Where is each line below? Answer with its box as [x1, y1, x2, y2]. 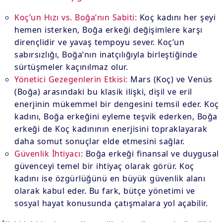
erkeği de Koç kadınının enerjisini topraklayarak [14, 123, 208, 134]
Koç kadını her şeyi [137, 12, 216, 23]
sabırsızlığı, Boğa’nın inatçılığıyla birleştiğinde [14, 49, 198, 60]
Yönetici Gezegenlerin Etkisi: [14, 74, 128, 85]
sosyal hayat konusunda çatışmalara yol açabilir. [14, 198, 208, 209]
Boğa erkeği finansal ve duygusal [83, 148, 219, 159]
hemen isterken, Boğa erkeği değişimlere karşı [14, 24, 203, 35]
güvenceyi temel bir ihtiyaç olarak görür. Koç [14, 161, 194, 171]
